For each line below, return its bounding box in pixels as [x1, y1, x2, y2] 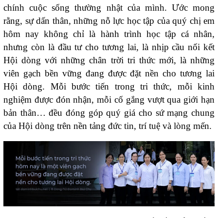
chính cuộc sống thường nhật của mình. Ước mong [3, 2, 215, 13]
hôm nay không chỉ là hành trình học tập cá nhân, [3, 29, 215, 39]
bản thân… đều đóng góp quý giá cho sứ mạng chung [3, 108, 215, 118]
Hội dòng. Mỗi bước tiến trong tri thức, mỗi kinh [3, 81, 215, 92]
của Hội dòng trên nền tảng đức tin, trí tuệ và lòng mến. [3, 121, 212, 131]
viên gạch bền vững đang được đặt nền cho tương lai [3, 68, 215, 79]
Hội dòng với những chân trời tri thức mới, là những [3, 55, 215, 66]
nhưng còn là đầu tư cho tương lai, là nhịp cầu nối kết [3, 42, 215, 53]
